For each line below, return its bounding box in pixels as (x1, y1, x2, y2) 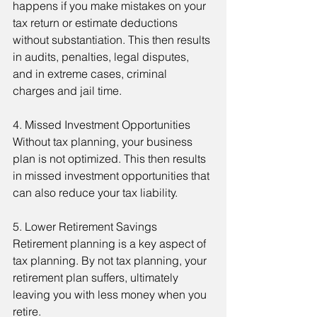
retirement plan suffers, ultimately (13, 270, 181, 285)
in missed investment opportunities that (13, 168, 212, 183)
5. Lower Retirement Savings (13, 219, 157, 234)
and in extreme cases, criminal (13, 67, 170, 81)
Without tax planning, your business (13, 134, 195, 149)
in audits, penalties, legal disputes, (13, 50, 192, 64)
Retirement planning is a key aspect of (13, 236, 209, 251)
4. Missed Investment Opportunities (13, 117, 190, 132)
